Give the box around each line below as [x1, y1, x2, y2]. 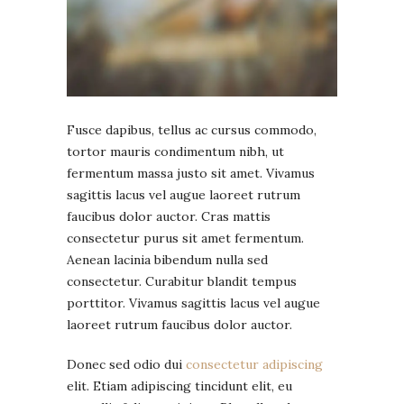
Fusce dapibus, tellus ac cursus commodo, [67, 121, 317, 138]
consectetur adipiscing [186, 355, 323, 372]
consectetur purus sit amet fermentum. [67, 229, 304, 246]
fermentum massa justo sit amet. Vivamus [67, 164, 315, 181]
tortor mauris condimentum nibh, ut [67, 142, 284, 160]
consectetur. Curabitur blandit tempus [67, 272, 297, 289]
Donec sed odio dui [67, 355, 186, 372]
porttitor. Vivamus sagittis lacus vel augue [67, 294, 320, 311]
